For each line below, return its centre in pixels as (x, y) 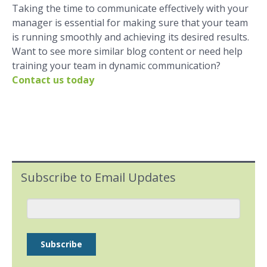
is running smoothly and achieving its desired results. (131, 37)
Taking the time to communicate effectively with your (130, 9)
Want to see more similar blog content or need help (127, 52)
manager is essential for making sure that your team (130, 23)
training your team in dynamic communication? (116, 66)
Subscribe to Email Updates (98, 178)
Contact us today (53, 80)
